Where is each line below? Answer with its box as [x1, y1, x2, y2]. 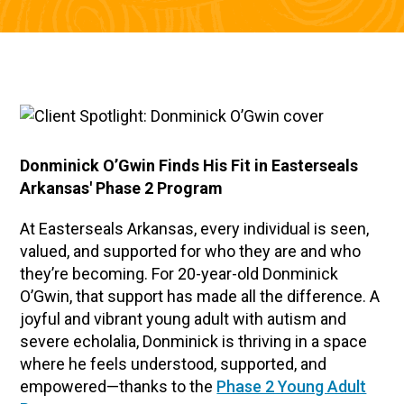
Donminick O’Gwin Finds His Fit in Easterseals [20, 156, 359, 175]
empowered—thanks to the [20, 377, 217, 396]
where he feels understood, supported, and [20, 354, 327, 373]
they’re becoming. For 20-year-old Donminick [20, 264, 339, 283]
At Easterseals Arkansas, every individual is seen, [20, 219, 370, 238]
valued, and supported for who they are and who [20, 242, 362, 261]
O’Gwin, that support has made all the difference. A [20, 287, 381, 306]
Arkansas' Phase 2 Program [20, 179, 224, 197]
